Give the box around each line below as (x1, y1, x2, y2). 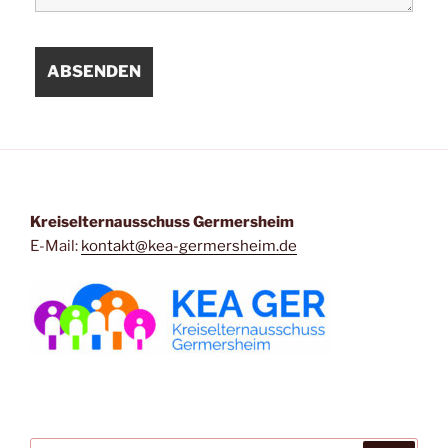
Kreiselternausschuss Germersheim (30, 213, 294, 232)
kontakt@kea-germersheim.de (81, 237, 297, 256)
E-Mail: (30, 237, 81, 256)
